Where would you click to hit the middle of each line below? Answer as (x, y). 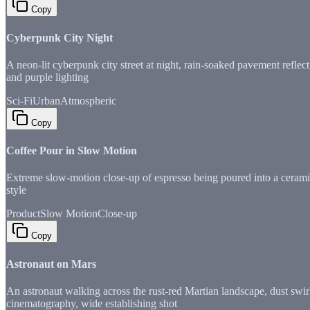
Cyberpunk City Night (60, 37)
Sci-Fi (19, 100)
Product (23, 214)
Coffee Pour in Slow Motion (72, 151)
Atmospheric (88, 100)
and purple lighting (47, 77)
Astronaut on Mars (51, 264)
